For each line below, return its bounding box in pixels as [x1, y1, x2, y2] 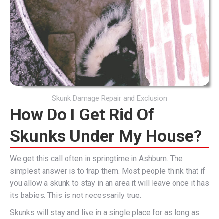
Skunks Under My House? [10, 126, 202, 146]
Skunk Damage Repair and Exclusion [52, 94, 167, 103]
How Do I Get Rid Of [10, 105, 154, 124]
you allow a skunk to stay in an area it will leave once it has [10, 178, 209, 188]
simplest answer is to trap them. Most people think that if [10, 166, 205, 175]
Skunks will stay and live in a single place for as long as [10, 208, 199, 217]
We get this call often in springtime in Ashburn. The [10, 154, 183, 163]
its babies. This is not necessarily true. [10, 191, 141, 200]
